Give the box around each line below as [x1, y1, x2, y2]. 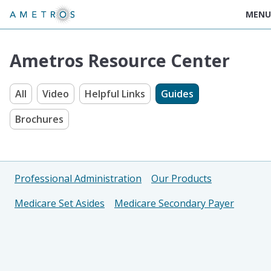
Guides [161, 87, 194, 100]
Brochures [15, 113, 64, 126]
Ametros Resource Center [10, 48, 230, 72]
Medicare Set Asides [15, 197, 105, 210]
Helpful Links [85, 87, 145, 100]
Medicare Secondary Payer [114, 197, 234, 210]
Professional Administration [15, 172, 142, 185]
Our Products [151, 172, 212, 185]
